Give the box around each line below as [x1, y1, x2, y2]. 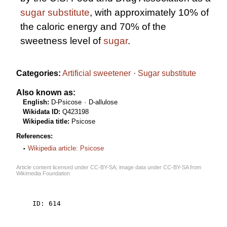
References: [16, 132, 53, 140]
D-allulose [88, 98, 118, 106]
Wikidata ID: [22, 107, 60, 116]
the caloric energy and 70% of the [20, 21, 166, 32]
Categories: [16, 68, 61, 78]
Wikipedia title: [22, 117, 69, 125]
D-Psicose [51, 98, 82, 106]
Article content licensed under [16, 164, 90, 171]
